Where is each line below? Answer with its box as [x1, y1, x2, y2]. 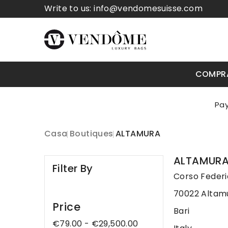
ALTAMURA [116, 128, 161, 139]
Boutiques [70, 128, 113, 139]
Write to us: [44, 3, 94, 14]
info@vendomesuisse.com [94, 3, 203, 14]
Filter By [52, 161, 93, 176]
